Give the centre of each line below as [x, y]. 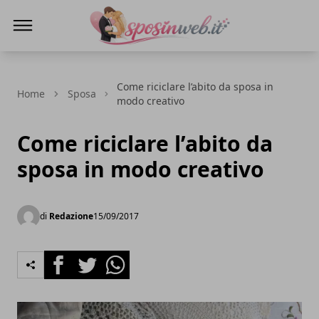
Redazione [71, 216]
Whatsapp [128, 258]
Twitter [91, 258]
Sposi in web [120, 53]
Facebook [69, 258]
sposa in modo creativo [141, 169]
